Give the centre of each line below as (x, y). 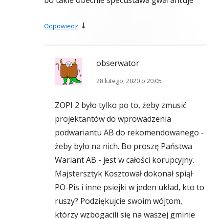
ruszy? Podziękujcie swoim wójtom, (119, 201)
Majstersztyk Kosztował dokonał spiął (124, 174)
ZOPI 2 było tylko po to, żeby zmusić (121, 105)
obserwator (118, 63)
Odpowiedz (61, 26)
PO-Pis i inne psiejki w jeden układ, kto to (130, 187)
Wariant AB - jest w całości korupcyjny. (124, 160)
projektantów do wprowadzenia (113, 119)
